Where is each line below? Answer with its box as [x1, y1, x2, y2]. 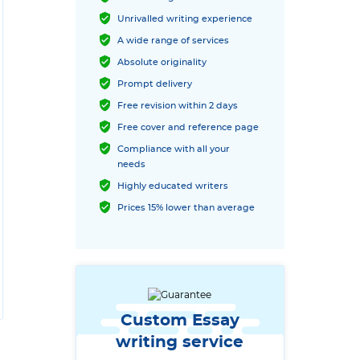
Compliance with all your [117, 145, 230, 153]
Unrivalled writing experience [117, 14, 252, 23]
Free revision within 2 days [117, 101, 238, 110]
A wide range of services [117, 36, 229, 45]
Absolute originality [117, 58, 207, 67]
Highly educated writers [117, 182, 228, 190]
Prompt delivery [117, 80, 192, 88]
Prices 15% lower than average [117, 203, 255, 212]
